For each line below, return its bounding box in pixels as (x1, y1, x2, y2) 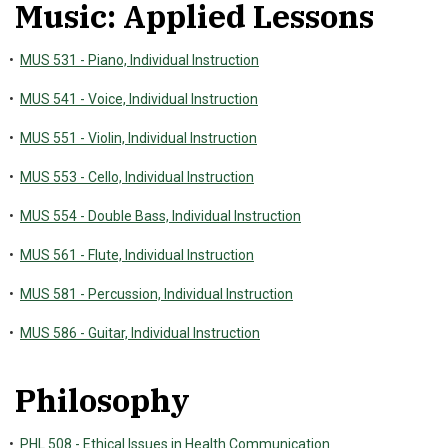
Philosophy (15, 379, 190, 421)
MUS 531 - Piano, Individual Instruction (20, 52, 259, 68)
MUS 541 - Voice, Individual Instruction (20, 91, 258, 107)
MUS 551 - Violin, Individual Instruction (20, 130, 257, 146)
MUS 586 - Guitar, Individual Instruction (20, 325, 260, 341)
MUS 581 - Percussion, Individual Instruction (20, 286, 293, 302)
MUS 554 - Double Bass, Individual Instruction (20, 208, 301, 224)
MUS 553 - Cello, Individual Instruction (20, 169, 254, 185)
